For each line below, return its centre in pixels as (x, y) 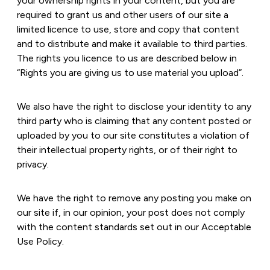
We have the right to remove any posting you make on (134, 198)
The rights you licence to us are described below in (127, 58)
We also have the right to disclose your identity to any (134, 106)
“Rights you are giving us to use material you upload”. (130, 73)
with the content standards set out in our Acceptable (134, 227)
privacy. (33, 164)
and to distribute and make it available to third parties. (132, 44)
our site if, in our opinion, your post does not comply (131, 212)
